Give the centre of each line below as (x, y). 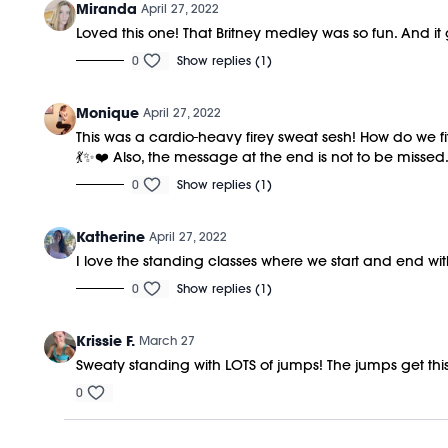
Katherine (111, 236)
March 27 (167, 340)
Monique (108, 112)
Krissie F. (106, 340)
